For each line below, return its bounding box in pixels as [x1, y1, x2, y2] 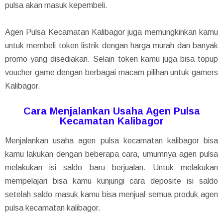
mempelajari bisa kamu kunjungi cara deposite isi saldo [5, 176, 218, 185]
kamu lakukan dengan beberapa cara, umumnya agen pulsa [5, 149, 218, 158]
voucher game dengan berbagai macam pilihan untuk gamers [5, 68, 218, 77]
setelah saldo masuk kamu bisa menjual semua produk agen [5, 190, 218, 199]
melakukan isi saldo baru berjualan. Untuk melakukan [5, 163, 218, 172]
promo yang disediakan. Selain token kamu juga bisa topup [5, 54, 218, 63]
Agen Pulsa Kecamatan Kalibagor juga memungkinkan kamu [5, 27, 218, 36]
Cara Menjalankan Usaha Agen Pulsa [23, 105, 200, 116]
